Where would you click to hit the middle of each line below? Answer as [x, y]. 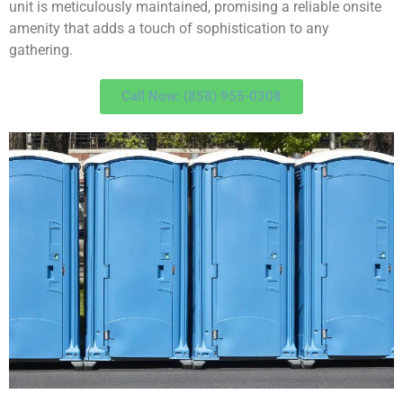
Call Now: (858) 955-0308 [201, 97]
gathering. [41, 50]
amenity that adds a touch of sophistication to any [169, 29]
